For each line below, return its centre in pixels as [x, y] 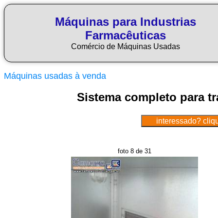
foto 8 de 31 [135, 151]
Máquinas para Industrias [125, 22]
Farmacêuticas [125, 35]
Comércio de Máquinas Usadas [125, 46]
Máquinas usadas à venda [55, 76]
